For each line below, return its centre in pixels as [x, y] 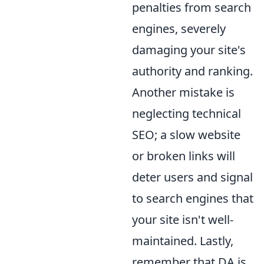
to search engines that [193, 198]
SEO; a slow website [186, 134]
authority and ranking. [192, 71]
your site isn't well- [183, 219]
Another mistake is [183, 92]
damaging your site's [189, 49]
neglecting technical [187, 113]
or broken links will [184, 156]
